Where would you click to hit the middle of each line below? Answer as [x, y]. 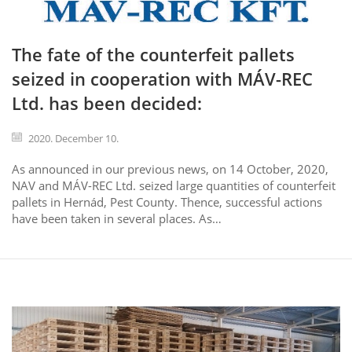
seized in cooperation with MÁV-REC [162, 79]
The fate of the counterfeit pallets [153, 55]
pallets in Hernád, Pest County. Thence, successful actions [167, 202]
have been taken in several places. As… [117, 219]
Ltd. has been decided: [107, 103]
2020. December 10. [73, 139]
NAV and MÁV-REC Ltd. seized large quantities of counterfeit [174, 186]
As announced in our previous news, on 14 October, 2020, [170, 169]
